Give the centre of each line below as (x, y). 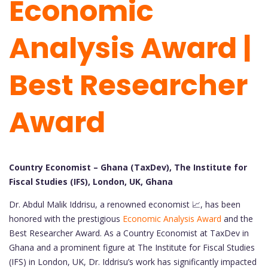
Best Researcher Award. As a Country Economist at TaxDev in (129, 233)
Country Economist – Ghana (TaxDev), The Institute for (128, 167)
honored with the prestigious (66, 219)
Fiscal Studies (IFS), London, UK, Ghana (91, 182)
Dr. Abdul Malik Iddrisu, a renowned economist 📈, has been (125, 205)
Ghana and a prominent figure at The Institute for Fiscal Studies (132, 248)
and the (237, 219)
